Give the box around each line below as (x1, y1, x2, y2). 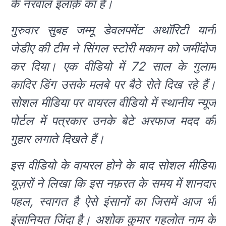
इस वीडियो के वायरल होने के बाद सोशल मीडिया (10, 158, 216, 173)
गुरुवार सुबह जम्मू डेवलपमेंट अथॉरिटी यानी (10, 23, 216, 38)
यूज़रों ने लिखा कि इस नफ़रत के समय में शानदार (10, 176, 216, 191)
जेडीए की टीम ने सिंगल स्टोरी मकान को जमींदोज (10, 41, 216, 56)
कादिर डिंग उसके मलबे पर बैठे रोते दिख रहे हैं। (10, 77, 216, 92)
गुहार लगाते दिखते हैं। (10, 132, 104, 147)
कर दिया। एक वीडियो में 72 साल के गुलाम (10, 59, 216, 74)
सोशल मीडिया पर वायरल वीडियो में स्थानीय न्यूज (10, 95, 216, 110)
